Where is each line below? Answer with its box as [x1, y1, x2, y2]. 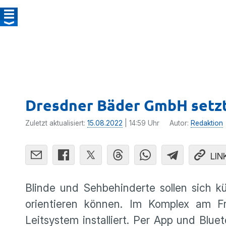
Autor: [169, 119, 191, 127]
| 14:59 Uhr [123, 119, 159, 127]
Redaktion [191, 119, 223, 127]
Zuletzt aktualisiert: [25, 119, 87, 127]
